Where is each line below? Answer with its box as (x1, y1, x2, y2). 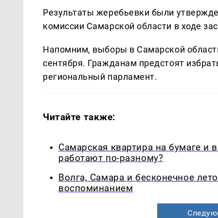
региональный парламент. (43, 71, 158, 82)
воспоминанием (58, 183, 133, 194)
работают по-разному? (58, 152, 163, 163)
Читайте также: (43, 111, 116, 123)
